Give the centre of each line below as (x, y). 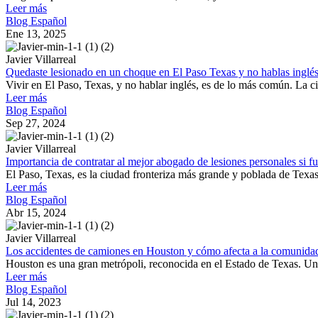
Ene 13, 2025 (36, 33)
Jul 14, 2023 (33, 302)
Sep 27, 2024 (35, 123)
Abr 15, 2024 (36, 212)
